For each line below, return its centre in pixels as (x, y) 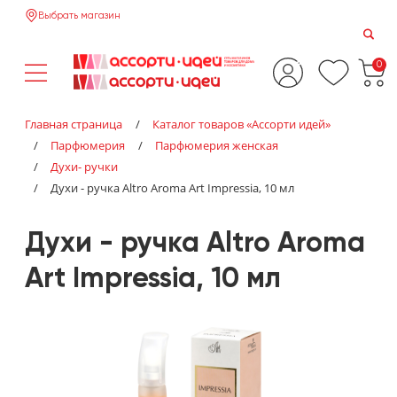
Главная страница (74, 124)
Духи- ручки (84, 167)
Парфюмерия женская (217, 145)
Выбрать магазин (79, 16)
